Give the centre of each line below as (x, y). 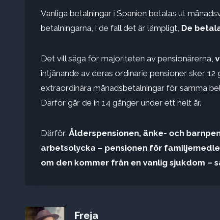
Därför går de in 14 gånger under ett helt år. (121, 103)
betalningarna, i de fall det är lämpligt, (110, 28)
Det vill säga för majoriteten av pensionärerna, (128, 59)
